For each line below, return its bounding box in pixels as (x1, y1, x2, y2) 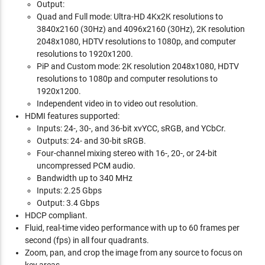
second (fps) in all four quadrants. (25, 235, 150, 245)
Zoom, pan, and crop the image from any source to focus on (25, 248, 243, 257)
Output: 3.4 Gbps (37, 198, 100, 208)
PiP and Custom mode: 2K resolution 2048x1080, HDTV (37, 62, 240, 71)
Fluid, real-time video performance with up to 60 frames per (25, 223, 240, 232)
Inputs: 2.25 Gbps (37, 186, 102, 195)
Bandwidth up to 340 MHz (37, 173, 133, 183)
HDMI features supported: (25, 111, 120, 121)
